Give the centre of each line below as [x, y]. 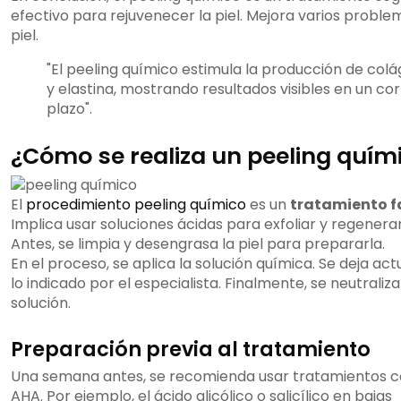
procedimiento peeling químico [136, 205]
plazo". [69, 109]
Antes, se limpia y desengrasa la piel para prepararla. [198, 244]
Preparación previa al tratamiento [191, 350]
